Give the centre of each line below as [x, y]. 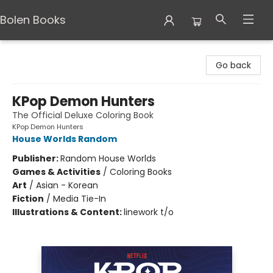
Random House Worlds [108, 158]
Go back [233, 65]
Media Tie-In [80, 199]
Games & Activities [56, 172]
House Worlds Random [65, 139]
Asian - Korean [67, 185]
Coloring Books [141, 172]
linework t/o [149, 212]
